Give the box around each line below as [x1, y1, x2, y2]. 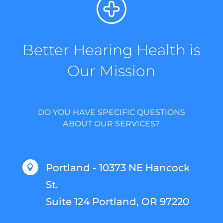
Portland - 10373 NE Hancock [45, 161, 190, 174]
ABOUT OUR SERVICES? [63, 118, 160, 128]
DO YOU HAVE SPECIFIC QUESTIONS [37, 107, 185, 117]
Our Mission [67, 61, 156, 80]
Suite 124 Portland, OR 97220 [45, 195, 189, 208]
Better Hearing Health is [22, 40, 201, 59]
